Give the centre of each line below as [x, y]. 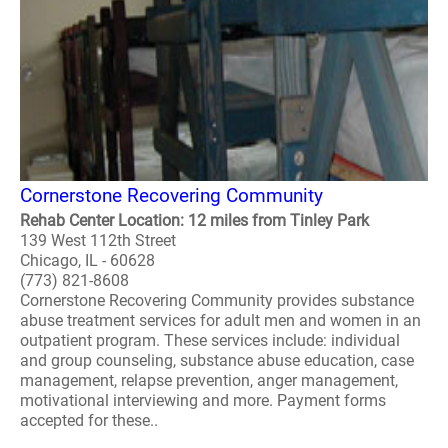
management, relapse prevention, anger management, [209, 380]
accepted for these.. [89, 420]
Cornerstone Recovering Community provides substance [217, 300]
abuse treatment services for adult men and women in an [220, 320]
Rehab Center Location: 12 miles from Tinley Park [194, 220]
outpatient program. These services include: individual [210, 340]
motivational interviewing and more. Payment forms [203, 400]
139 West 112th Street [98, 240]
